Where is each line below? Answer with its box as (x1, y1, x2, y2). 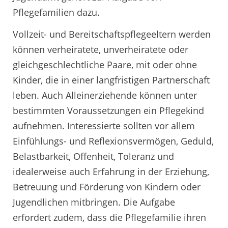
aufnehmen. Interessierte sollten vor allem (13, 120, 195, 132)
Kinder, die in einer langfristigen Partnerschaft (13, 74, 210, 87)
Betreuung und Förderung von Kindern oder (13, 181, 201, 193)
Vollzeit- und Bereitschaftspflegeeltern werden (13, 28, 211, 41)
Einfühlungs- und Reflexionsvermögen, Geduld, (13, 135, 214, 148)
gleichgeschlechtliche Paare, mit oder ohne (13, 59, 197, 71)
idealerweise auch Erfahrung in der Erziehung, (13, 165, 209, 178)
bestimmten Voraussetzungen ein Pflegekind (13, 104, 204, 117)
